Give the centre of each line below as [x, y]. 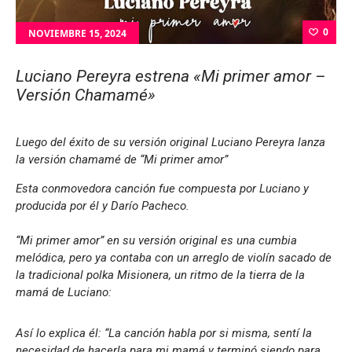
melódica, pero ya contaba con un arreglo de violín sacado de [174, 258]
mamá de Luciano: [64, 292]
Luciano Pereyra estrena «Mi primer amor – [170, 76]
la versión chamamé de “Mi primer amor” [122, 159]
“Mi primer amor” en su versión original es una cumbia [156, 240]
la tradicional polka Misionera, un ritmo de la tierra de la [160, 275]
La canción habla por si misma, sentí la [210, 333]
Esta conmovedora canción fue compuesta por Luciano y [162, 189]
